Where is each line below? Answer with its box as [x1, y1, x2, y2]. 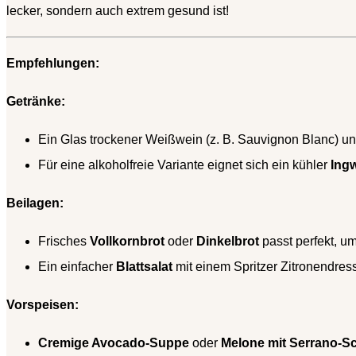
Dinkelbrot [196, 234, 259, 249]
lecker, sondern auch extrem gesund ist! [6, 4, 229, 18]
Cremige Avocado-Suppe [38, 336, 189, 350]
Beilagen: [6, 196, 64, 211]
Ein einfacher [38, 260, 116, 274]
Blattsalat [116, 260, 172, 274]
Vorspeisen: [6, 298, 79, 312]
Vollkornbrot [90, 234, 164, 249]
